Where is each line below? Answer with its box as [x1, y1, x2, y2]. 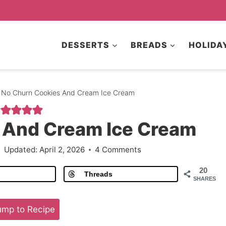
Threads [84, 170, 112, 178]
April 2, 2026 [39, 145, 85, 154]
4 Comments [94, 145, 141, 154]
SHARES [193, 176, 216, 182]
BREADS [130, 39, 167, 50]
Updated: [4, 145, 38, 154]
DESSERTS [62, 39, 110, 50]
